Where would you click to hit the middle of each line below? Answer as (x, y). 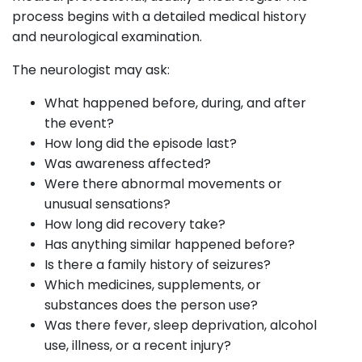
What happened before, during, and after (175, 103)
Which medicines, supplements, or (153, 284)
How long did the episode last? (141, 143)
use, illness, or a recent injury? (138, 345)
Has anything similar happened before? (170, 244)
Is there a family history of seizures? (158, 264)
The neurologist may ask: (91, 69)
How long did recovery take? (135, 224)
